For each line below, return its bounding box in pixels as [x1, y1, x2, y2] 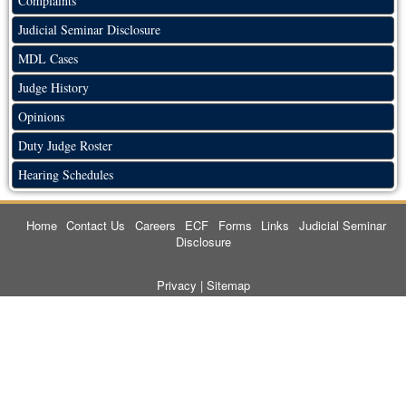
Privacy [156, 276, 197, 295]
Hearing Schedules [18, 166, 113, 184]
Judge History [18, 79, 89, 97]
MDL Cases [18, 50, 78, 68]
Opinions [18, 108, 64, 126]
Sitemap [206, 276, 250, 295]
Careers [134, 217, 176, 235]
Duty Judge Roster [18, 137, 112, 155]
